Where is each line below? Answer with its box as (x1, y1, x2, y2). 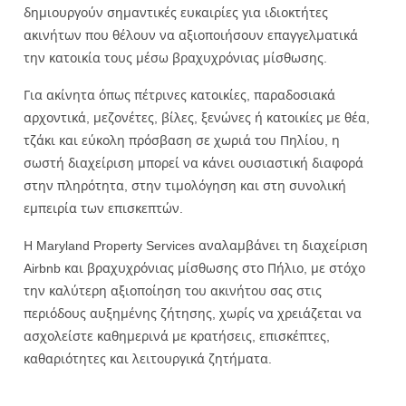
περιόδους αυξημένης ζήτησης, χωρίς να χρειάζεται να (24, 304, 362, 322)
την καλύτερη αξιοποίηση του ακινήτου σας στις (24, 281, 322, 299)
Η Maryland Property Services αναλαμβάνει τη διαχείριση (24, 236, 368, 254)
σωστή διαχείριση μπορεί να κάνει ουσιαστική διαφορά (24, 153, 363, 171)
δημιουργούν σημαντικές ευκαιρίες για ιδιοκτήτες (24, 3, 328, 21)
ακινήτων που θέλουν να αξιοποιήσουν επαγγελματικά (24, 25, 358, 43)
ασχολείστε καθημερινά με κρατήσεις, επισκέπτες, (24, 326, 330, 344)
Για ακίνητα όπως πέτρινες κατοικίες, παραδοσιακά (24, 85, 335, 103)
